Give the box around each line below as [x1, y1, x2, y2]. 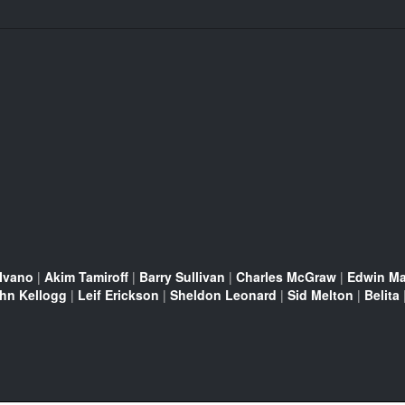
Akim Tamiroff [44, 267, 128, 286]
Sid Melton [287, 285, 353, 304]
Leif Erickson [78, 285, 159, 304]
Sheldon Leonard [170, 285, 277, 304]
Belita [364, 285, 400, 304]
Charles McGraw [236, 267, 336, 286]
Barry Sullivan [139, 267, 225, 286]
